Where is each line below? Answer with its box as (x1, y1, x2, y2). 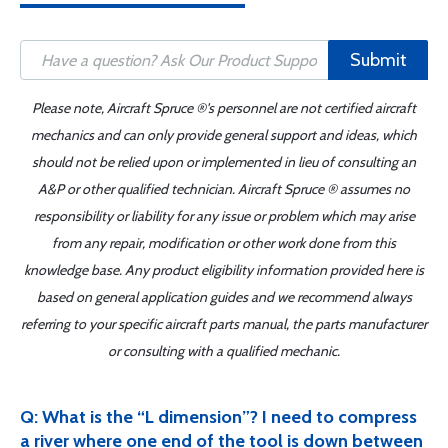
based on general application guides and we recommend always (36, 288, 412, 306)
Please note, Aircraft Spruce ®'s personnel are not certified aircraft (32, 99, 416, 117)
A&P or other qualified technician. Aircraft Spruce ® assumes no (38, 180, 410, 198)
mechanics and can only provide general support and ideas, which (31, 126, 417, 144)
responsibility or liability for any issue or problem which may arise (33, 207, 415, 225)
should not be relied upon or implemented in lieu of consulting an (32, 153, 416, 171)
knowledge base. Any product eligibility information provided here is (24, 261, 424, 279)
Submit (349, 49, 407, 71)
